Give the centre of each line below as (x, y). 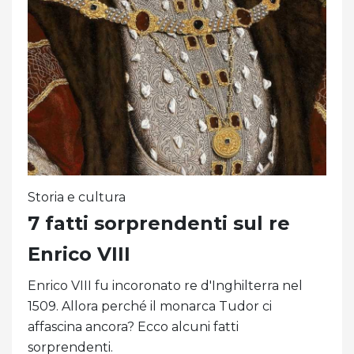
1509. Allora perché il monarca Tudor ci (150, 307)
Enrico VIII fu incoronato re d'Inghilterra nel (165, 286)
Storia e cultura (77, 198)
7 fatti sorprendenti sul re (159, 224)
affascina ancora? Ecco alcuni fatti (133, 327)
